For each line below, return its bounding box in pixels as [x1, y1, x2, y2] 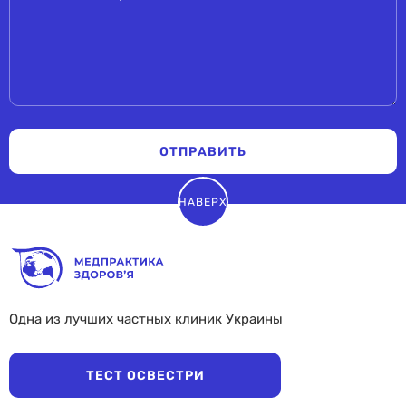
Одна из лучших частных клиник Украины [9, 311, 283, 327]
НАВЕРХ [179, 196, 227, 209]
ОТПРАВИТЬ [159, 143, 246, 159]
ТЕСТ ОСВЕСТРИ [85, 367, 205, 383]
